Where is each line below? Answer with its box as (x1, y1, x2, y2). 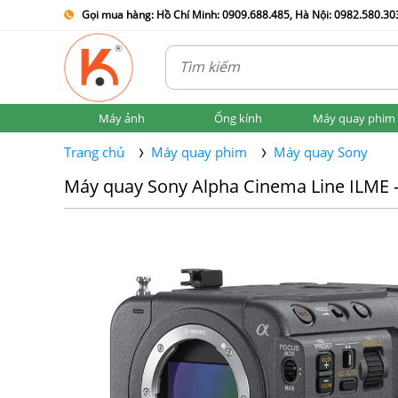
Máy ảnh (99, 110, 146, 126)
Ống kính (213, 110, 262, 126)
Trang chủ (64, 143, 124, 161)
